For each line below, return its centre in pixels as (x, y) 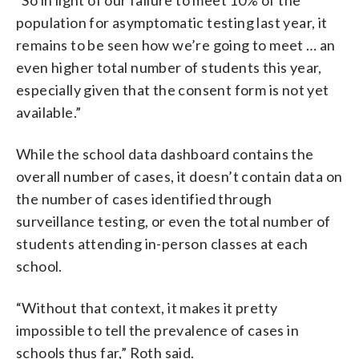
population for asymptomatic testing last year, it (172, 22)
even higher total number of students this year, (169, 67)
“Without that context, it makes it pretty (147, 307)
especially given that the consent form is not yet (173, 89)
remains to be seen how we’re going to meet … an (176, 44)
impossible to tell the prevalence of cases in (157, 330)
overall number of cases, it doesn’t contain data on (179, 176)
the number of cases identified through (144, 198)
